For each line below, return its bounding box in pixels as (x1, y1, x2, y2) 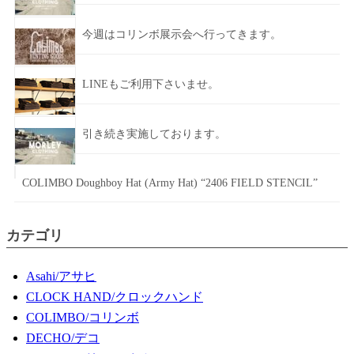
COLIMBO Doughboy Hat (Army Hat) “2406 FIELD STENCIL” (22, 177, 318, 190)
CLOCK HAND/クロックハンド (26, 290, 203, 304)
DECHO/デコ (26, 331, 100, 345)
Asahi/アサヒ (26, 269, 96, 284)
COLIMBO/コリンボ (26, 311, 139, 325)
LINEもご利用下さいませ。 (82, 78, 219, 91)
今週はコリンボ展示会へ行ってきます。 (82, 28, 281, 41)
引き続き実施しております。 (82, 128, 226, 141)
